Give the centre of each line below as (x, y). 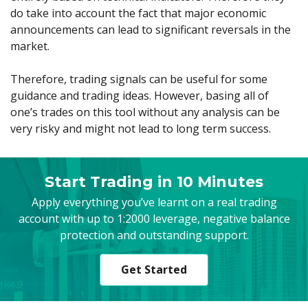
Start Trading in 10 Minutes (154, 181)
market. (30, 46)
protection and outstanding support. (154, 235)
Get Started (154, 269)
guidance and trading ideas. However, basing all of (140, 96)
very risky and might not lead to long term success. (141, 129)
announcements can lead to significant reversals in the (151, 30)
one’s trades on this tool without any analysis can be (145, 112)
